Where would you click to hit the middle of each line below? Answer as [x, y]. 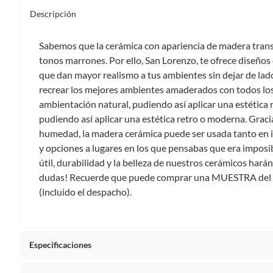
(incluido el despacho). [85, 191]
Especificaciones [60, 245]
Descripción [53, 14]
